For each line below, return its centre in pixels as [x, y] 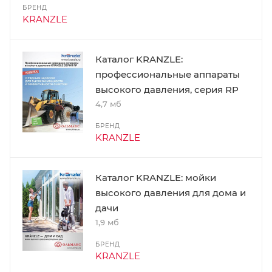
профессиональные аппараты [168, 74]
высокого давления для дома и [171, 192]
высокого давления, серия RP [167, 89]
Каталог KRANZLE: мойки [156, 177]
